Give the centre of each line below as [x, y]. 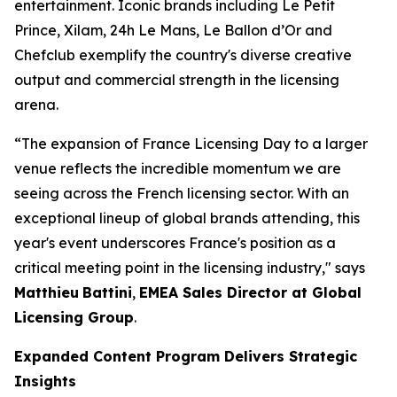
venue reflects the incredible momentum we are [178, 169]
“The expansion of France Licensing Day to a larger [191, 144]
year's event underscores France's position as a [175, 243]
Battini [107, 293]
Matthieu [47, 293]
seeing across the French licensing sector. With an [182, 194]
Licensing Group [74, 318]
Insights [45, 381]
